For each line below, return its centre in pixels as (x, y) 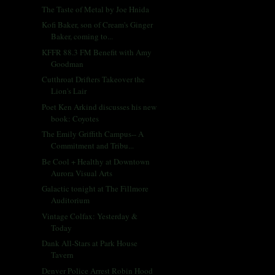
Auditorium (71, 200)
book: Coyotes (75, 118)
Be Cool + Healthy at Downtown (96, 161)
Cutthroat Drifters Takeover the (94, 79)
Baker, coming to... (82, 37)
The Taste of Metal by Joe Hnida (96, 9)
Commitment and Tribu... (93, 146)
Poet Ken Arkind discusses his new (99, 107)
